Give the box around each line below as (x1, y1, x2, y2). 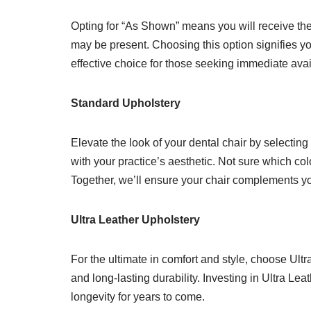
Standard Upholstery (71, 97, 180, 109)
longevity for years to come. (71, 291, 205, 303)
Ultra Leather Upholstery (71, 214, 200, 226)
